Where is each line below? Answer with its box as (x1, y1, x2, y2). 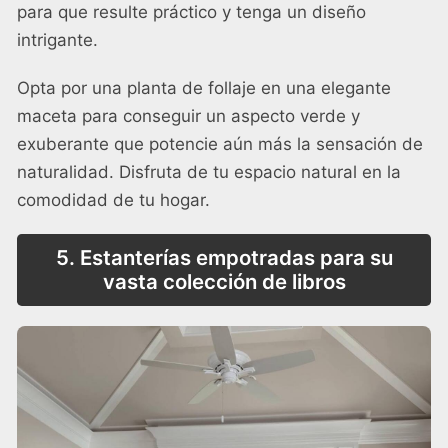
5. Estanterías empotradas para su (55, 244, 393, 270)
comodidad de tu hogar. (17, 189, 210, 210)
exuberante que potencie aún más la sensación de (17, 133, 423, 154)
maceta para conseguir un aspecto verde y (17, 105, 360, 126)
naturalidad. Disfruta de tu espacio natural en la (17, 161, 401, 182)
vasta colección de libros (102, 268, 346, 294)
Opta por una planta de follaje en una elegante (17, 77, 391, 98)
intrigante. (17, 29, 98, 50)
